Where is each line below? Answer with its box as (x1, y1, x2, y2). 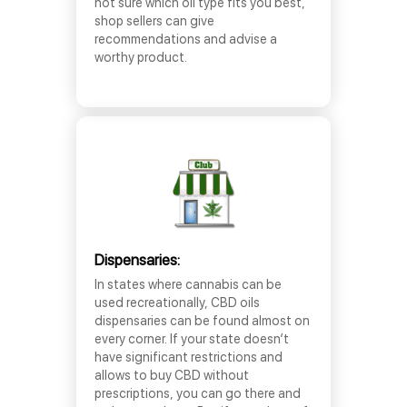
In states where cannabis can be (94, 277, 282, 292)
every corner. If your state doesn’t (94, 332, 289, 346)
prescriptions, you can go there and (94, 386, 301, 401)
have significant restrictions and (94, 350, 283, 364)
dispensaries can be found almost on (94, 313, 310, 328)
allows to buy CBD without (94, 368, 249, 382)
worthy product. (94, 50, 187, 65)
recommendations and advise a (94, 32, 277, 46)
